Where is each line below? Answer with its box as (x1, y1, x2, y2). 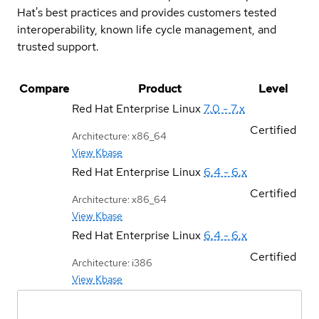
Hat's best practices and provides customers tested (17, 4, 276, 20)
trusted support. (17, 38, 99, 54)
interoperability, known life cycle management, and (17, 21, 276, 37)
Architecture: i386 (72, 256, 152, 269)
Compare (19, 80, 69, 96)
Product (137, 80, 182, 96)
